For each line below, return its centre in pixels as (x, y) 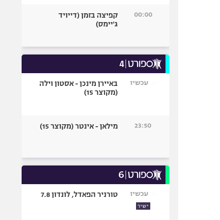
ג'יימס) (107, 24)
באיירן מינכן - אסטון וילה (79, 83)
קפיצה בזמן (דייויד (88, 15)
